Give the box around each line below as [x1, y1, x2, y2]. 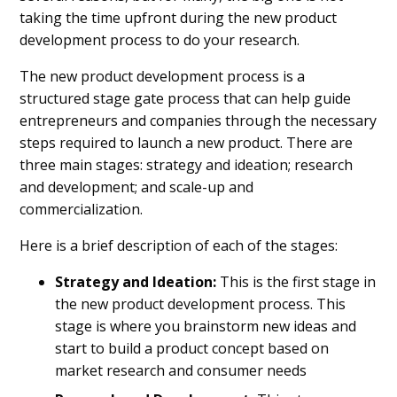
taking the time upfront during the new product [19, 7, 338, 27]
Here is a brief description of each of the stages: [19, 235, 339, 255]
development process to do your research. [19, 29, 304, 50]
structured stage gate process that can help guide [19, 88, 352, 108]
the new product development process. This [55, 293, 346, 314]
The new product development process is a [19, 66, 306, 86]
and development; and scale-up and [19, 176, 254, 197]
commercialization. [19, 198, 147, 219]
